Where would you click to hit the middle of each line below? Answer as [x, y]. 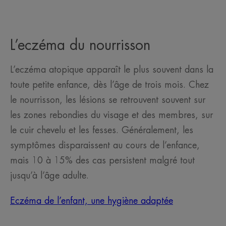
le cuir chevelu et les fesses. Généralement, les [102, 130]
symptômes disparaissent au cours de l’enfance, [105, 146]
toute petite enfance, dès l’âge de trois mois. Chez [109, 85]
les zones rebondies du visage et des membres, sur [111, 115]
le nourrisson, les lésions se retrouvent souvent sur [108, 100]
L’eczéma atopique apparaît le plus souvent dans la [112, 70]
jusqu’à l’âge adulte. [49, 176]
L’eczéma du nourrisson [80, 46]
